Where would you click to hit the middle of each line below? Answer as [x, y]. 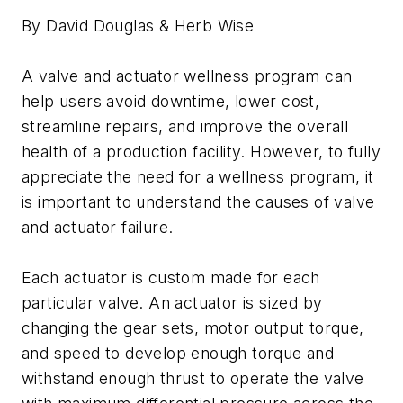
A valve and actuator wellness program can [187, 76]
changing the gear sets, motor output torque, [193, 328]
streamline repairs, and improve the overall [185, 127]
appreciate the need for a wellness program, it [198, 177]
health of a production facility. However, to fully [201, 152]
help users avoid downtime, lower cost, [171, 102]
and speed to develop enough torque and [178, 354]
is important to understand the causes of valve [198, 202]
